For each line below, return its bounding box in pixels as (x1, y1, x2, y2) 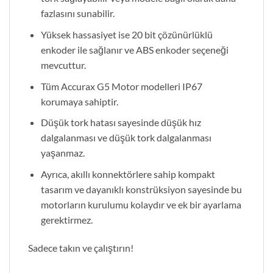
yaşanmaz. (40, 147, 85, 159)
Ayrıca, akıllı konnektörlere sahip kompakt (40, 168, 215, 180)
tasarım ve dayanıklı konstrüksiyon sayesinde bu (40, 183, 242, 195)
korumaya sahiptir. (40, 95, 118, 107)
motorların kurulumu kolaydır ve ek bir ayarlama (40, 198, 241, 210)
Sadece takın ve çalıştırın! (28, 241, 133, 253)
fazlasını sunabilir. (40, 7, 115, 19)
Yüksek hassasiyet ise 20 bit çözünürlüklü (40, 29, 213, 41)
